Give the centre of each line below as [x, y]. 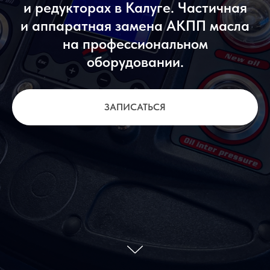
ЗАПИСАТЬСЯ [135, 107]
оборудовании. [135, 62]
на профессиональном [135, 44]
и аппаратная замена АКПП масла [135, 26]
